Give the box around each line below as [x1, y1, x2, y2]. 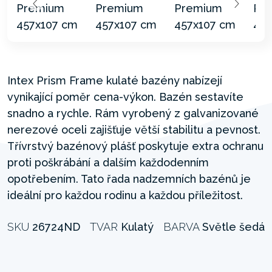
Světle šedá [202, 220, 265, 233]
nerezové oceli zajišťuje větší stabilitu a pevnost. [7, 123, 260, 136]
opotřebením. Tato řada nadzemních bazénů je [7, 172, 251, 185]
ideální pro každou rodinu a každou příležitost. [7, 188, 243, 202]
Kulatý [121, 220, 154, 233]
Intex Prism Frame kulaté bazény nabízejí [7, 73, 222, 87]
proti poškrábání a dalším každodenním [7, 155, 209, 169]
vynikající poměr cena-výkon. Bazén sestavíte [7, 90, 243, 103]
